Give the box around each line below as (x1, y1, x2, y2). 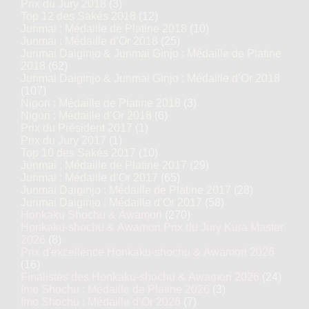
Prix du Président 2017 (21, 122, 132, 134)
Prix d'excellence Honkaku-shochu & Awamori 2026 (21, 246, 275, 258)
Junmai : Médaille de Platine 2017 (21, 159, 187, 171)
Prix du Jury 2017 (21, 134, 106, 146)
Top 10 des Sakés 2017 (21, 147, 136, 159)
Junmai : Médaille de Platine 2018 (21, 23, 187, 34)
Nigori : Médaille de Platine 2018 (21, 97, 181, 109)
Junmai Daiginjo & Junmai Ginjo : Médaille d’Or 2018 (21, 72, 280, 84)
